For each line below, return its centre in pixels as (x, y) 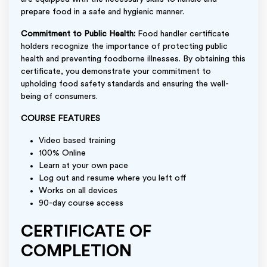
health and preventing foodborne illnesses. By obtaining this (133, 59)
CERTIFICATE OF (86, 231)
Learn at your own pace (83, 165)
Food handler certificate (182, 34)
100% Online (62, 153)
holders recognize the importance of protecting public (124, 46)
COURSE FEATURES (60, 118)
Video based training (77, 140)
